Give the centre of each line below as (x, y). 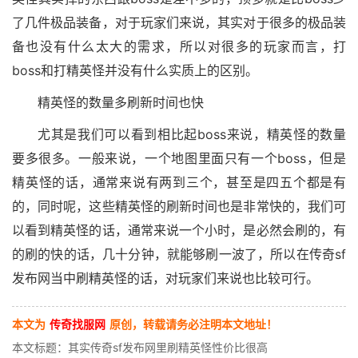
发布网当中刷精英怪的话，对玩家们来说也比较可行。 (165, 278)
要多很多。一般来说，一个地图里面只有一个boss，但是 (179, 159)
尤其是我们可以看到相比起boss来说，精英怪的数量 (192, 135)
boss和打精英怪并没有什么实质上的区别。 (135, 71)
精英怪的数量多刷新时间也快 (121, 103)
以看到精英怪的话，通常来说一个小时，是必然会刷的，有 (179, 231)
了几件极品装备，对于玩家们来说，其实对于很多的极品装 (179, 23)
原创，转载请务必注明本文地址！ (193, 324)
